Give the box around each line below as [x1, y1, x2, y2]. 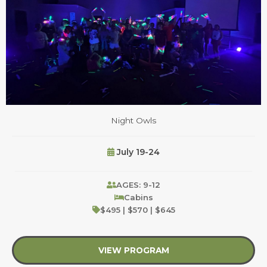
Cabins [123, 192, 153, 202]
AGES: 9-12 [116, 179, 160, 190]
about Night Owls [169, 245, 247, 255]
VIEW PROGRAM [98, 245, 169, 255]
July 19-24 [114, 146, 160, 157]
